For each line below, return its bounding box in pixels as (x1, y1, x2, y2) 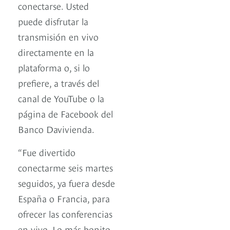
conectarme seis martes (18, 160, 113, 174)
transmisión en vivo (18, 29, 99, 43)
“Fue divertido (18, 145, 75, 158)
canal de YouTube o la (18, 91, 104, 104)
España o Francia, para (18, 191, 110, 204)
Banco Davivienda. (18, 122, 94, 135)
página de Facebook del (18, 106, 113, 120)
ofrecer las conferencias (18, 206, 112, 220)
